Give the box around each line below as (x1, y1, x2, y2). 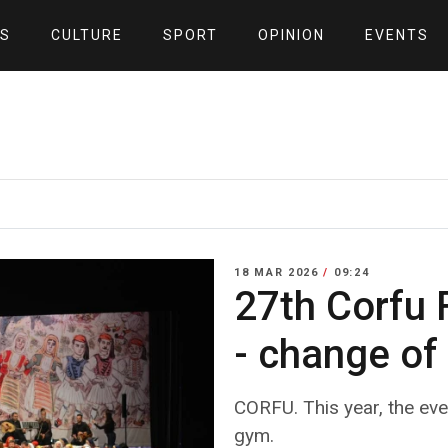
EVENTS (364, 27, 429, 43)
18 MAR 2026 (234, 266, 324, 279)
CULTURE (50, 27, 123, 43)
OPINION (257, 27, 325, 43)
